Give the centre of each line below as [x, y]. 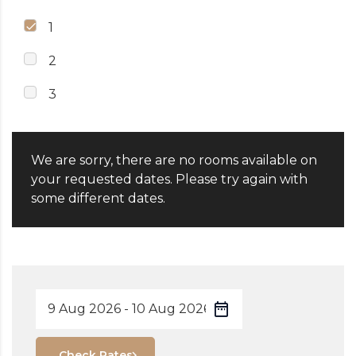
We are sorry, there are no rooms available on [174, 161]
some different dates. [98, 199]
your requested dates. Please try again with [169, 180]
